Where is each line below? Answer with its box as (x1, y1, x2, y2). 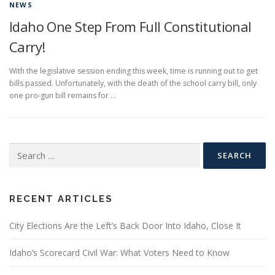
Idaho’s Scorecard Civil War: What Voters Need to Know (9, 247, 230, 259)
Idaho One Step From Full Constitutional (9, 17, 252, 36)
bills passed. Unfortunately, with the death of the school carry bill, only (9, 78, 257, 89)
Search (9, 143, 33, 154)
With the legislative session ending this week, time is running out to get (9, 66, 258, 77)
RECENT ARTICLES (9, 193, 113, 205)
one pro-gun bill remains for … (9, 90, 116, 101)
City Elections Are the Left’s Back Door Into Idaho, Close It (9, 220, 241, 232)
